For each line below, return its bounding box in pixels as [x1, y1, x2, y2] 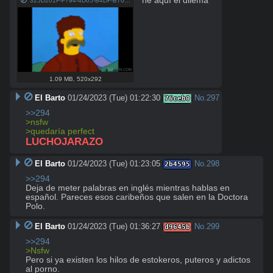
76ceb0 [164, 94, 190, 103]
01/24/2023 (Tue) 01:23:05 [67, 159, 160, 169]
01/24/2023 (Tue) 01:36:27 [67, 222, 160, 232]
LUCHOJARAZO [26, 136, 103, 148]
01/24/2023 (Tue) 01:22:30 [67, 93, 160, 103]
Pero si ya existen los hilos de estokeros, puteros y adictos [26, 255, 250, 265]
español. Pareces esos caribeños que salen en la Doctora [26, 193, 248, 202]
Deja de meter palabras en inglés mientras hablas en [26, 183, 230, 193]
